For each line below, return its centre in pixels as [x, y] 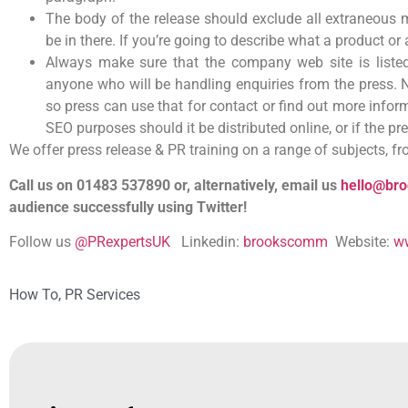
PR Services [102, 295]
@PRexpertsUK [122, 241]
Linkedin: [207, 241]
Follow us [42, 241]
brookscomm [286, 241]
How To [34, 295]
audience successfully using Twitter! [130, 207]
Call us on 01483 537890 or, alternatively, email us [175, 185]
